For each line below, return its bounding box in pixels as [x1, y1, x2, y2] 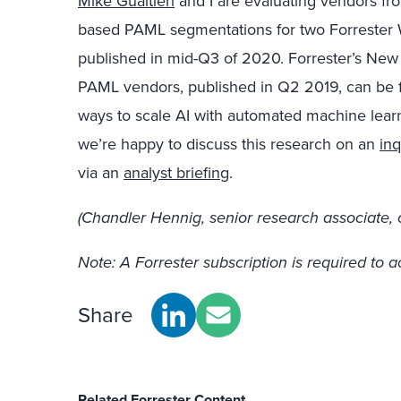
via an [78, 161, 124, 184]
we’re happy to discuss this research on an [78, 132, 380, 156]
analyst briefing [124, 161, 229, 184]
